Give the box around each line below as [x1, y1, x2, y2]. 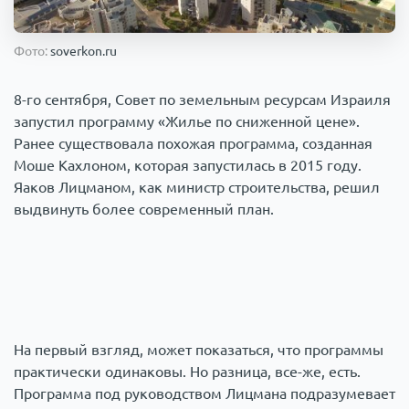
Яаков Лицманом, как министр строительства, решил [14, 179, 380, 196]
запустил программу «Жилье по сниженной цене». [14, 113, 360, 131]
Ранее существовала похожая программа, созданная [14, 135, 372, 152]
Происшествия [63, 15, 155, 29]
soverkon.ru [50, 44, 117, 59]
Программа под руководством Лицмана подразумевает [14, 385, 395, 403]
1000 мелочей [257, 15, 343, 29]
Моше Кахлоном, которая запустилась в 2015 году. [14, 157, 362, 174]
